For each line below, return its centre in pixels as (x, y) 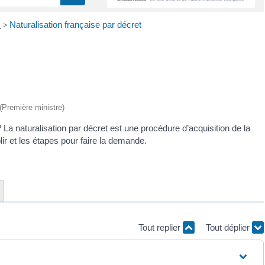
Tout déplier (229, 227)
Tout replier (161, 227)
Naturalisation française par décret (75, 24)
